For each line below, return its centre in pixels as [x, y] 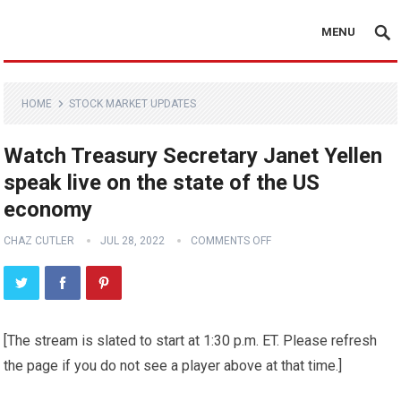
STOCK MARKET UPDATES [133, 104]
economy [48, 209]
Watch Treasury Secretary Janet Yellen [193, 156]
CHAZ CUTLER [39, 241]
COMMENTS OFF [231, 241]
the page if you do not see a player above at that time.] [173, 366]
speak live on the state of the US [162, 183]
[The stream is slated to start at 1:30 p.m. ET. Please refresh [191, 341]
